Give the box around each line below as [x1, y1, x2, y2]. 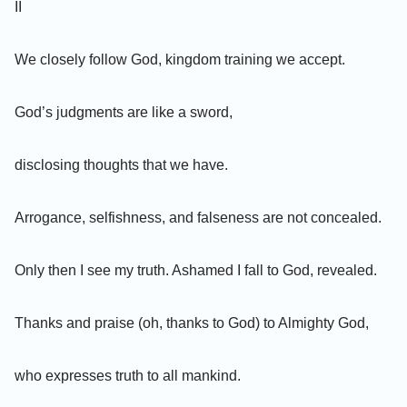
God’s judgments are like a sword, [15, 104, 233, 120]
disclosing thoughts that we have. [15, 156, 228, 173]
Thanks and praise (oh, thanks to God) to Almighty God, [15, 314, 369, 331]
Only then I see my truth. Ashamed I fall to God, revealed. [15, 262, 377, 278]
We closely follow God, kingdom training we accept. [15, 51, 345, 67]
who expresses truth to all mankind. [15, 367, 241, 383]
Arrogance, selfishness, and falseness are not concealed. [15, 209, 382, 225]
